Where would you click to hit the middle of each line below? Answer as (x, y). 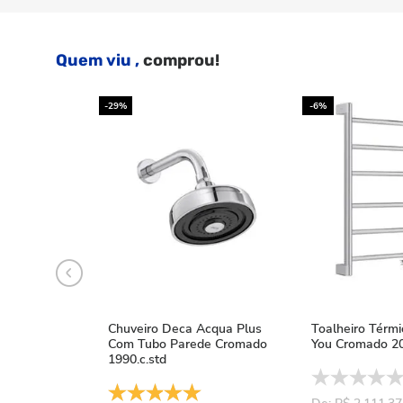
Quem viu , (98, 60)
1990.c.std (137, 359)
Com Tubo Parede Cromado (188, 344)
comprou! (179, 60)
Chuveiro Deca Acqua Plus (185, 329)
